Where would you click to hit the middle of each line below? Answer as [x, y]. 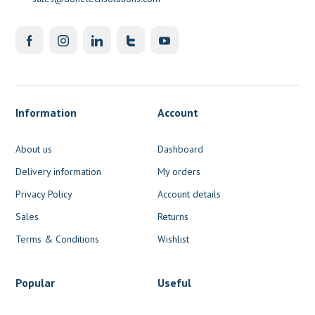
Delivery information [59, 171]
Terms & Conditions [58, 239]
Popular [36, 282]
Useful [174, 282]
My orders [179, 171]
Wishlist [173, 239]
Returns [173, 216]
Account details [189, 194]
